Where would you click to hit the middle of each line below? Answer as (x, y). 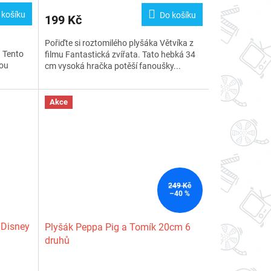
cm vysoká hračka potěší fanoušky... (113, 66)
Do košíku (178, 15)
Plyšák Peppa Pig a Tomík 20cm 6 (117, 227)
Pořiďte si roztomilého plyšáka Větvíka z (119, 43)
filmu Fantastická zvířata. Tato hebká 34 (120, 55)
